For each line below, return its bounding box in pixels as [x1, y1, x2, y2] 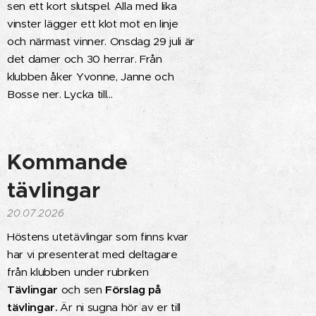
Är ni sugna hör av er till [60, 300, 181, 314]
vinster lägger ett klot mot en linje [7, 17, 178, 30]
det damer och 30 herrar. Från [7, 52, 162, 66]
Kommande [7, 149, 128, 176]
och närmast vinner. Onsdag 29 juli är [7, 35, 195, 48]
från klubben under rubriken [7, 265, 149, 279]
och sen [58, 283, 106, 296]
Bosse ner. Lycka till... [7, 87, 113, 101]
